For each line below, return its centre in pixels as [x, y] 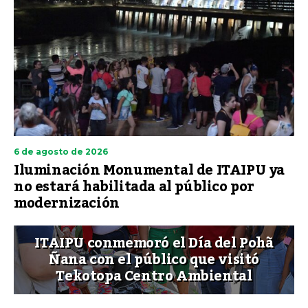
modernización [67, 203]
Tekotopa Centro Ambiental [154, 276]
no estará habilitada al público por [134, 187]
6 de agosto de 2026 [61, 151]
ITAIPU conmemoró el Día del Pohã [154, 243]
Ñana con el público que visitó [154, 260]
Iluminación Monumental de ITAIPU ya [150, 170]
